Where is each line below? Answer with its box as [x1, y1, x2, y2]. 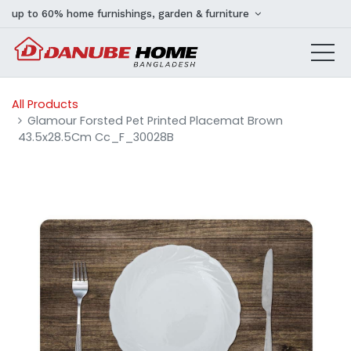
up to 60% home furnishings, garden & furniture [12, 8, 252, 20]
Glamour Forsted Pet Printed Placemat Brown [27, 113, 284, 128]
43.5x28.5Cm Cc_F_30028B [18, 129, 174, 145]
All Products [12, 96, 78, 112]
